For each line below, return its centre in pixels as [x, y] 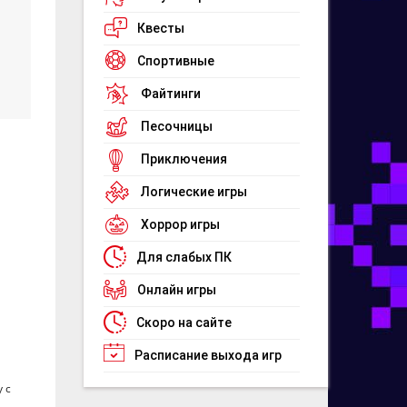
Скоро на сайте [184, 323]
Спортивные [176, 61]
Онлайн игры [177, 290]
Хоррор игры [180, 224]
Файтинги [171, 94]
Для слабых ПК [184, 257]
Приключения [184, 159]
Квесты [161, 28]
